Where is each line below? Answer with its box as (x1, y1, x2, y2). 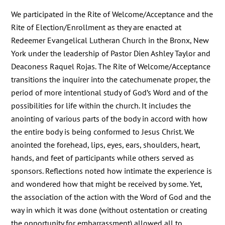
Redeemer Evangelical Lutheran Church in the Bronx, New (11, 35, 209, 45)
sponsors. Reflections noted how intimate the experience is (11, 165, 212, 176)
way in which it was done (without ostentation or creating (11, 204, 208, 215)
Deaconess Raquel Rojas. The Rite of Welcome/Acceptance (11, 61, 211, 71)
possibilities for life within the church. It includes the (11, 100, 191, 110)
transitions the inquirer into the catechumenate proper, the (11, 74, 211, 84)
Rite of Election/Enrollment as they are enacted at (11, 22, 182, 32)
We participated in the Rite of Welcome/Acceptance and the (11, 9, 213, 19)
